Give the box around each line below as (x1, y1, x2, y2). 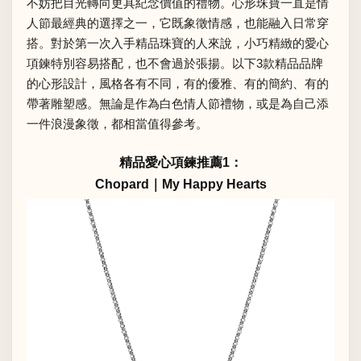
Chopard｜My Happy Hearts (94, 177, 267, 192)
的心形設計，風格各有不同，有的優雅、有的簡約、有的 (27, 76, 329, 90)
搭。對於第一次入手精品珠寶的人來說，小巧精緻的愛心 (27, 35, 329, 50)
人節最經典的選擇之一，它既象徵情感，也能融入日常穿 (27, 15, 329, 30)
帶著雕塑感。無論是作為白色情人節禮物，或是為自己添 (27, 96, 329, 110)
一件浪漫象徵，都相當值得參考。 (27, 116, 208, 131)
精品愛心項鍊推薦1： (118, 156, 243, 170)
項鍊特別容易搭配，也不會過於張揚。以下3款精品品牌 (27, 56, 323, 70)
